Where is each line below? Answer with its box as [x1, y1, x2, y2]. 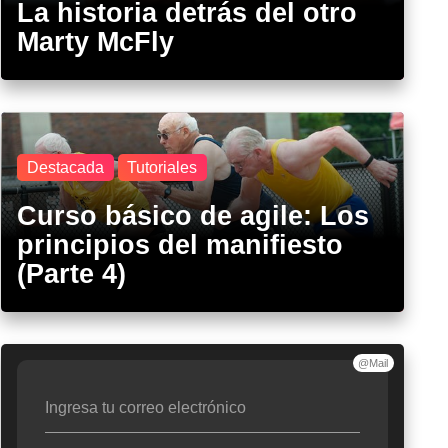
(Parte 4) [17, 257, 127, 289]
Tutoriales [127, 158, 198, 176]
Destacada [26, 158, 104, 176]
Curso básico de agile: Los [17, 199, 370, 231]
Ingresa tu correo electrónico [45, 398, 247, 416]
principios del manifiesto [17, 228, 344, 260]
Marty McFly [17, 25, 175, 57]
